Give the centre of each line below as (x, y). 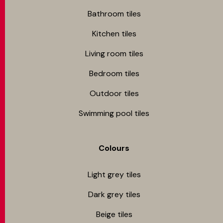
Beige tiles (114, 215)
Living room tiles (114, 54)
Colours (114, 148)
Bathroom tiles (114, 14)
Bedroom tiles (114, 74)
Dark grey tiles (114, 195)
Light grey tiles (114, 175)
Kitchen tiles (114, 34)
